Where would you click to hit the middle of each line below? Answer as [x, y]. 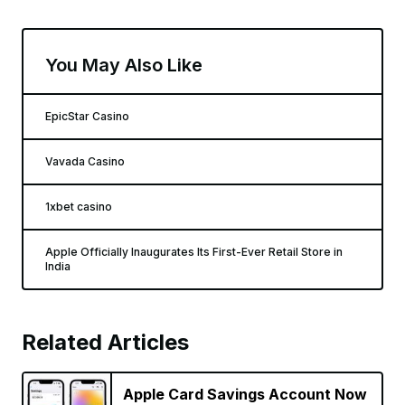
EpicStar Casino [87, 117]
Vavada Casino [85, 162]
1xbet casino [79, 207]
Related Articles [105, 343]
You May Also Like [124, 66]
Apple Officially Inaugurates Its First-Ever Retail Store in [194, 252]
